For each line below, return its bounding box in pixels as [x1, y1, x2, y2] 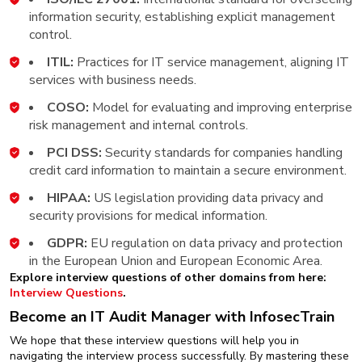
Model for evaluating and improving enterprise [89, 98, 352, 116]
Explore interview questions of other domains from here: [10, 269, 326, 285]
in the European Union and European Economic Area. [29, 251, 322, 270]
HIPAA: [47, 188, 90, 207]
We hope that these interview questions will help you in [10, 332, 299, 348]
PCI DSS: [47, 143, 105, 162]
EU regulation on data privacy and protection [87, 234, 343, 252]
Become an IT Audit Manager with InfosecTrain [10, 306, 335, 326]
